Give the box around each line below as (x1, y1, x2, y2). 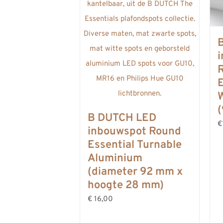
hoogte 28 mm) (88, 178, 164, 192)
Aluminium (88, 151, 142, 165)
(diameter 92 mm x (88, 165, 183, 179)
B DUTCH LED (88, 111, 156, 125)
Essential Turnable (88, 138, 182, 152)
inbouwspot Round (88, 124, 181, 138)
